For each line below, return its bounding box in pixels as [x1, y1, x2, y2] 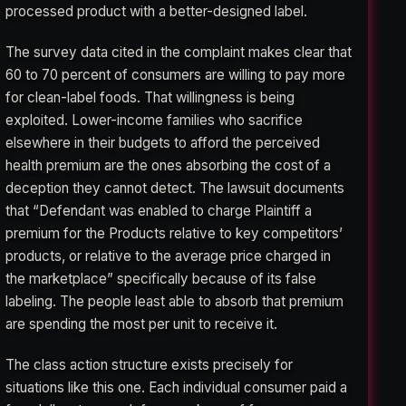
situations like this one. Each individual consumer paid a [5, 379, 348, 397]
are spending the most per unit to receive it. [5, 315, 278, 333]
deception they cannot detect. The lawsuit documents [5, 179, 345, 198]
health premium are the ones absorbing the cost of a [5, 157, 332, 175]
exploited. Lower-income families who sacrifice [5, 111, 304, 130]
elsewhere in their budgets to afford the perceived [5, 134, 321, 152]
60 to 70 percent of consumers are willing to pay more [5, 66, 346, 84]
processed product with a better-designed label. [5, 3, 308, 21]
